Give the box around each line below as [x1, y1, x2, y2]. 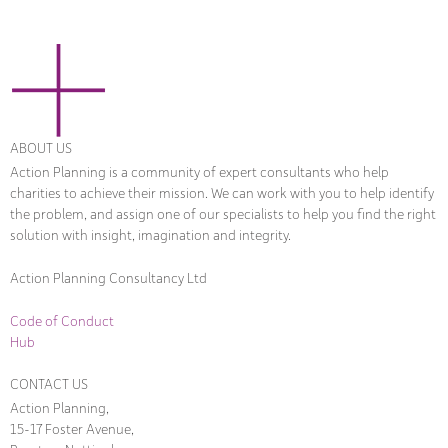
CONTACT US [10, 374, 88, 393]
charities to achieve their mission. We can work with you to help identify [10, 184, 434, 203]
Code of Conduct [10, 312, 114, 330]
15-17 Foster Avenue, [10, 419, 134, 438]
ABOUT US [10, 139, 72, 158]
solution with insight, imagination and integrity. [10, 226, 291, 245]
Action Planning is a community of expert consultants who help [10, 163, 389, 182]
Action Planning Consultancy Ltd [10, 269, 207, 288]
